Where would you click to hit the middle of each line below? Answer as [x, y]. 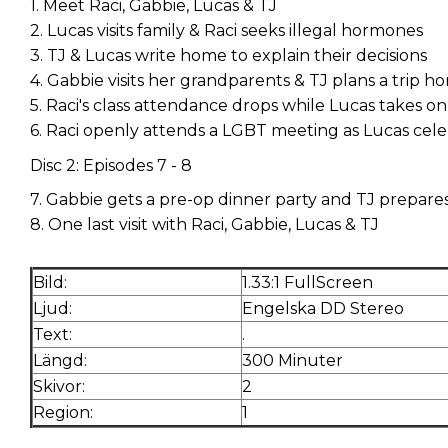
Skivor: [59, 387]
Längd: [60, 361]
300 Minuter [292, 361]
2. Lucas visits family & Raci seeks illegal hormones [226, 31]
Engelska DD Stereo [323, 309]
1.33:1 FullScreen [307, 283]
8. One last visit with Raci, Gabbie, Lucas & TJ [204, 225]
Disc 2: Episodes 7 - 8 [111, 165]
